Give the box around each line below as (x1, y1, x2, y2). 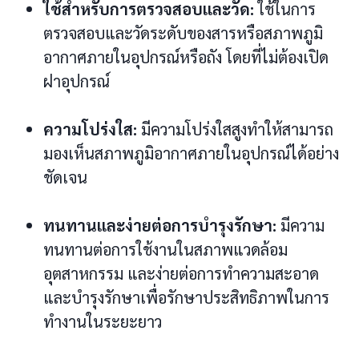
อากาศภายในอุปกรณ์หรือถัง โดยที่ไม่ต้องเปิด (43, 46, 329, 67)
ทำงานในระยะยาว (43, 310, 162, 332)
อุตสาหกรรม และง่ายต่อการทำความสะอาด (43, 262, 319, 284)
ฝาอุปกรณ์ (43, 70, 110, 91)
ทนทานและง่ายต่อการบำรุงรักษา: (43, 214, 276, 236)
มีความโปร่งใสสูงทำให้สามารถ (137, 118, 333, 139)
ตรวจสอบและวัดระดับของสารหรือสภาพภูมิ (43, 22, 323, 43)
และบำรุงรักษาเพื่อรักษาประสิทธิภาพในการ (43, 286, 329, 308)
